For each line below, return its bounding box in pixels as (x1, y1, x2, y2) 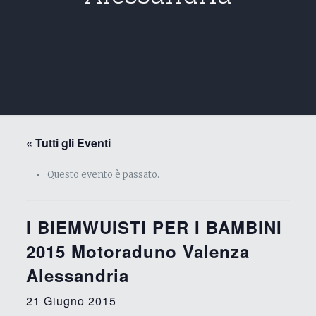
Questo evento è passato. (47, 169, 159, 181)
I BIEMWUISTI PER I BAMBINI (25, 215, 282, 239)
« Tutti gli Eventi (25, 135, 111, 151)
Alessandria (25, 263, 129, 287)
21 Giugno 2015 (25, 293, 116, 309)
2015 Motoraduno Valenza (25, 239, 250, 263)
